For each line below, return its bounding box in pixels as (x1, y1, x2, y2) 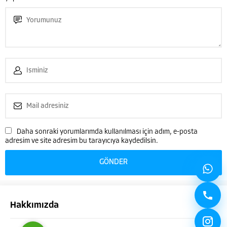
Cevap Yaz (84, 185, 109, 192)
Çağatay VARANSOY (62, 123, 116, 129)
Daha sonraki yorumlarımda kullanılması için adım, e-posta (17, 128, 198, 136)
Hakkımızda (10, 201, 59, 211)
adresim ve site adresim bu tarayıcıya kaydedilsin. (5, 137, 158, 145)
